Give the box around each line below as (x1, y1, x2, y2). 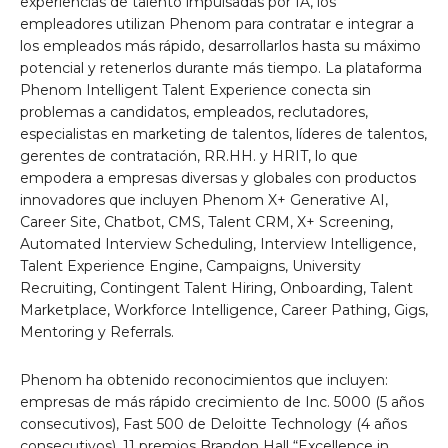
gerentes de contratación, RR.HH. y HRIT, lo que (20, 146, 358, 165)
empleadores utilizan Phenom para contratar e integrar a (20, 14, 414, 33)
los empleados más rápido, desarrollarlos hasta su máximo (20, 36, 421, 55)
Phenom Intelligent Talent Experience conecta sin (20, 80, 371, 99)
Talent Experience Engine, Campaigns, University (20, 256, 361, 275)
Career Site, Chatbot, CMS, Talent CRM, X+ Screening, (20, 212, 393, 231)
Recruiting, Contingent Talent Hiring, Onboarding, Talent (20, 278, 413, 297)
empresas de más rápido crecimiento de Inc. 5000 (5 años (20, 392, 424, 411)
